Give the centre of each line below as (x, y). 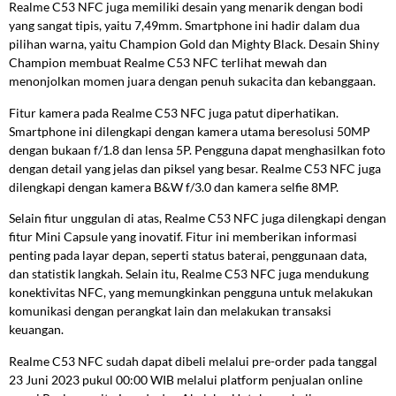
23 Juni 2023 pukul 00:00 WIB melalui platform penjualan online (186, 379)
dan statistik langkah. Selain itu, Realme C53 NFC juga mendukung (189, 274)
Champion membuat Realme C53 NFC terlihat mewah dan (168, 63)
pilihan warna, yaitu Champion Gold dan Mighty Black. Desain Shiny (194, 44)
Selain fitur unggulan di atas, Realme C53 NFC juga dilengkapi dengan (198, 218)
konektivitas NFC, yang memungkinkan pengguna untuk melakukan (191, 293)
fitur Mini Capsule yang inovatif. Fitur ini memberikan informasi (183, 237)
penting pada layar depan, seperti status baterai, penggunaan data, (188, 255)
